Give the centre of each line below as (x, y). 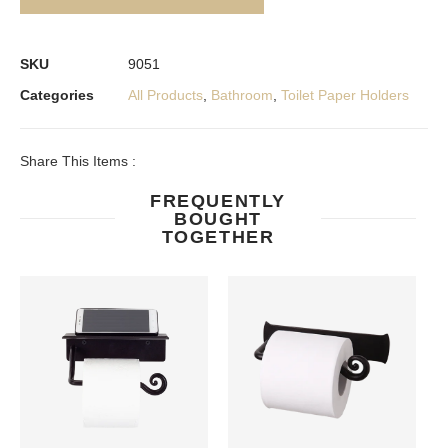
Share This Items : (78, 160)
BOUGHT (218, 218)
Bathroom (242, 94)
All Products (165, 94)
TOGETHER (218, 236)
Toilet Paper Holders (345, 94)
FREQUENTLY (217, 200)
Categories (57, 94)
